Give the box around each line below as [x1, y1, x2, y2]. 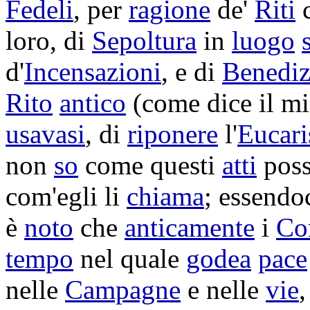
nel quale [73, 244, 186, 273]
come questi [78, 150, 222, 180]
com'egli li [6, 181, 127, 211]
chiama [127, 181, 204, 211]
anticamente [125, 212, 255, 242]
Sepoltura [92, 26, 197, 55]
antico [60, 88, 126, 118]
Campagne [65, 275, 181, 304]
